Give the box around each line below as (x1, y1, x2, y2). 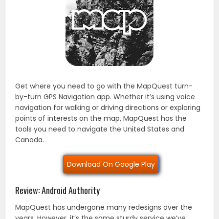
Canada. (15, 134, 44, 145)
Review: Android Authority (15, 183, 100, 197)
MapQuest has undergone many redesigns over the (15, 202, 193, 212)
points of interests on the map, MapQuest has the (15, 113, 187, 123)
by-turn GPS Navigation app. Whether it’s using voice (15, 91, 196, 102)
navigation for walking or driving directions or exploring (15, 102, 201, 112)
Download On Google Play (66, 159, 155, 169)
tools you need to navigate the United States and (15, 124, 185, 134)
